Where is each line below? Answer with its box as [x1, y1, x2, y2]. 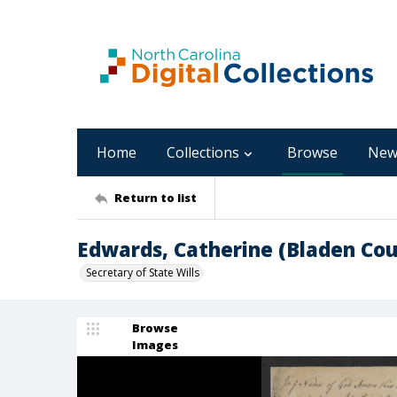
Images [132, 337, 178, 353]
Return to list [114, 189, 197, 206]
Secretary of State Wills [86, 265, 199, 280]
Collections [167, 143, 239, 162]
